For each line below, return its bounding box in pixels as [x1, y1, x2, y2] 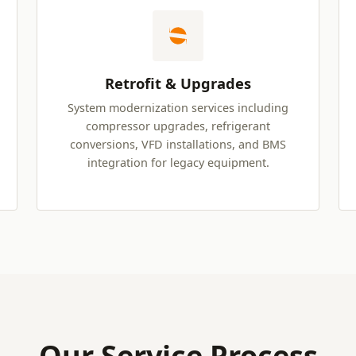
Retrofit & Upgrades [105, 73, 251, 94]
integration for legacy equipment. [87, 155, 269, 171]
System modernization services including [68, 100, 288, 116]
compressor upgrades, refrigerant [86, 118, 270, 134]
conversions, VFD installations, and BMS [70, 137, 286, 153]
